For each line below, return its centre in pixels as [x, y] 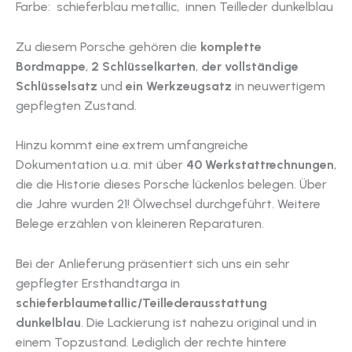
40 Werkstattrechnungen [260, 165]
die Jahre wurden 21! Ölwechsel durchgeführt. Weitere [168, 204]
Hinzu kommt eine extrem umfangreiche [132, 145]
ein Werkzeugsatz [179, 86]
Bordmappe [51, 66]
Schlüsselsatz [57, 86]
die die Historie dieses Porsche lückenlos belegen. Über [171, 185]
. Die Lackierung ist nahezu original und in [199, 322]
